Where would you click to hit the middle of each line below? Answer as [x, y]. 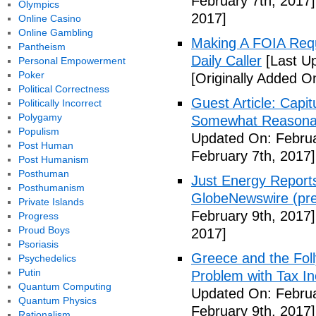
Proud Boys [44, 230]
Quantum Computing [65, 286]
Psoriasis [38, 244]
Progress [38, 216]
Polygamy [40, 117]
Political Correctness [63, 89]
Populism [38, 131]
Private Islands [51, 202]
